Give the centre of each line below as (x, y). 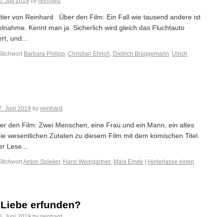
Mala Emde (128, 162)
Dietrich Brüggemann (141, 54)
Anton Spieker (42, 162)
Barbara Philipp (44, 54)
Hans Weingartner (87, 162)
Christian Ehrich (89, 54)
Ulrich (180, 54)
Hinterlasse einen (171, 162)
